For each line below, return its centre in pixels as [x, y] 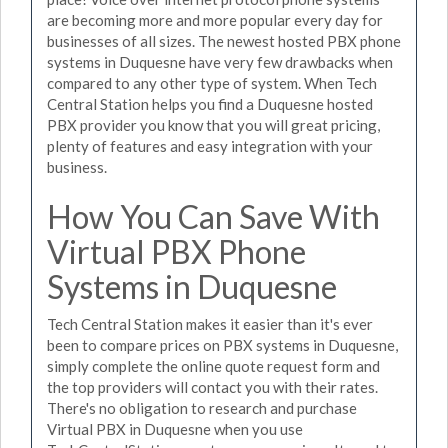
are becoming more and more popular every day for [215, 19]
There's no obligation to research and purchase [202, 408]
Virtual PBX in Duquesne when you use [175, 429]
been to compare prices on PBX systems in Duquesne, [222, 345]
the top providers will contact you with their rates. [212, 387]
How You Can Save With [213, 216]
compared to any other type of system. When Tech [212, 82]
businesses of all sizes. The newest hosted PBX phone [224, 40]
